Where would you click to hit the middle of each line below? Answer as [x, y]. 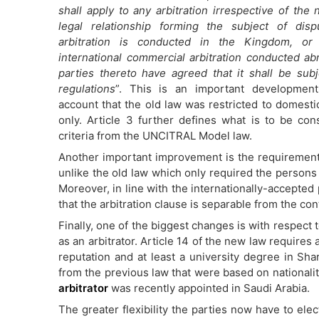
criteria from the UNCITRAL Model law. [155, 136]
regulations [87, 89]
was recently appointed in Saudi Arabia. [209, 288]
